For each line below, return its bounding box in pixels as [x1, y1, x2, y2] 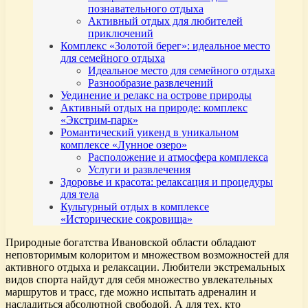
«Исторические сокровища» [60, 213, 192, 225]
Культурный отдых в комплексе [60, 201, 209, 213]
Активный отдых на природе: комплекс [60, 102, 247, 114]
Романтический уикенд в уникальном [60, 126, 239, 139]
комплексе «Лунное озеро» [60, 139, 187, 151]
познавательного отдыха [88, 3, 203, 15]
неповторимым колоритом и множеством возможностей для [5, 249, 289, 261]
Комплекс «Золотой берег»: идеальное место [60, 40, 270, 52]
